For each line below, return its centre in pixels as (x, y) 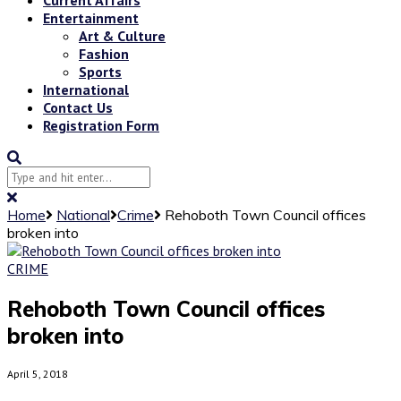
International (86, 89)
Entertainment (91, 17)
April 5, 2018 (38, 373)
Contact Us (78, 107)
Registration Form (101, 125)
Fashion (104, 53)
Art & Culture (122, 35)
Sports (100, 71)
